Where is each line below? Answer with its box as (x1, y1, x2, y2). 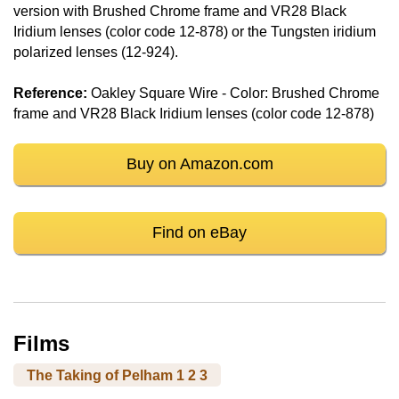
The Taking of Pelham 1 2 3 (27, 367, 208, 383)
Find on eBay (152, 224, 247, 242)
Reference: (13, 85, 87, 101)
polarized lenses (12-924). (13, 45, 178, 61)
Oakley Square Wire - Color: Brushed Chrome (87, 85, 379, 101)
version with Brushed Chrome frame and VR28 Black (13, 4, 346, 20)
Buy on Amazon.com (126, 155, 273, 174)
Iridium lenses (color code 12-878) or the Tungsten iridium (13, 24, 376, 40)
